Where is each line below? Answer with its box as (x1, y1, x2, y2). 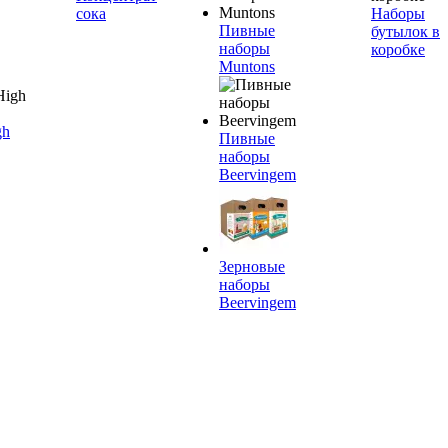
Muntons (219, 58, 275, 75)
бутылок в (371, 23, 440, 40)
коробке (371, 41, 425, 58)
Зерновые (219, 258, 285, 275)
